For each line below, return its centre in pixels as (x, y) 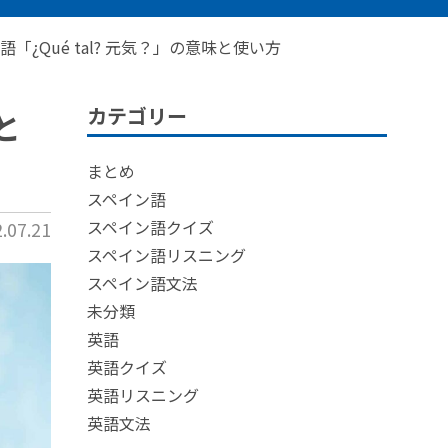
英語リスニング (143, 395)
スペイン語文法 (142, 283)
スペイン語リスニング (166, 255)
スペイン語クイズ (150, 227)
